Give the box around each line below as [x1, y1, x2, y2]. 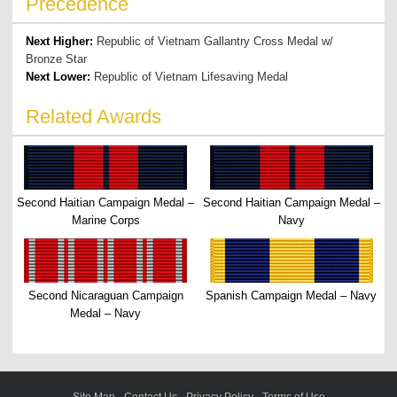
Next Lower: [26, 69, 95, 83]
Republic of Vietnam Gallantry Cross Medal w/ [97, 34, 334, 48]
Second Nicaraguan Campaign [27, 288, 183, 302]
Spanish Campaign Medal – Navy [206, 288, 378, 302]
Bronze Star [26, 51, 88, 66]
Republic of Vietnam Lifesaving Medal [94, 69, 289, 83]
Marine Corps [71, 213, 140, 227]
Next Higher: [26, 34, 97, 48]
